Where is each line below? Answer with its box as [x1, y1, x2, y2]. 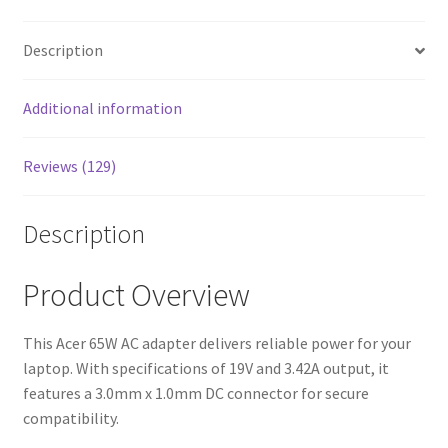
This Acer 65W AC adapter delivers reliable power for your [22, 333, 411, 354]
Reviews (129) [22, 156, 116, 177]
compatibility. [22, 408, 119, 429]
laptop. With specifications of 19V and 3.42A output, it [22, 358, 389, 379]
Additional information [22, 98, 182, 119]
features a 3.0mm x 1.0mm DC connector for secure [22, 383, 369, 404]
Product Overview [22, 274, 250, 315]
